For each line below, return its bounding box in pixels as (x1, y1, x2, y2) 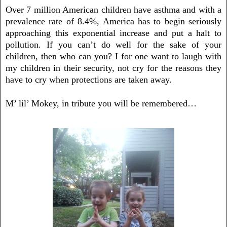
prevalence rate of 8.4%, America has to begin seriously (6, 16, 221, 26)
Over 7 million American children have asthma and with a (6, 4, 221, 15)
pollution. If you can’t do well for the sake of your (6, 39, 221, 50)
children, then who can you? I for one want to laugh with (6, 51, 221, 61)
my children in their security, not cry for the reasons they (6, 62, 221, 73)
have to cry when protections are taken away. (6, 74, 172, 85)
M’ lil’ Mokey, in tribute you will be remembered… (6, 98, 197, 108)
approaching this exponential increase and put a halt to (6, 27, 221, 38)
